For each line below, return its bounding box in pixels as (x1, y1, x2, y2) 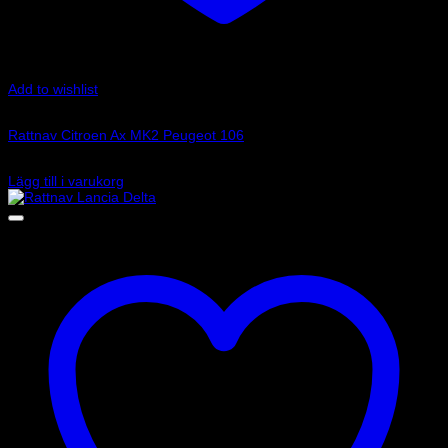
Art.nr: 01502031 (8, 97, 115, 114)
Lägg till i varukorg (8, 172, 124, 189)
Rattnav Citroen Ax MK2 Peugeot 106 (8, 127, 244, 143)
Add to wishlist (8, 81, 98, 98)
